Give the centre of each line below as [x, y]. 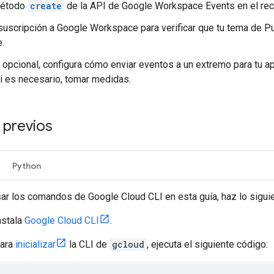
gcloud [128, 244]
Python [27, 165]
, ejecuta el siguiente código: [207, 244]
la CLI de [88, 244]
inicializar [35, 244]
